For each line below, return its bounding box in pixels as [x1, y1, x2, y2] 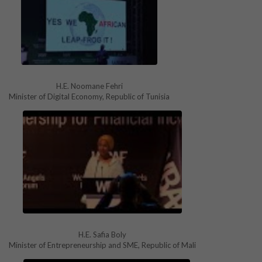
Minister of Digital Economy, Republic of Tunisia [9, 92, 170, 102]
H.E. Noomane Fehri [56, 81, 123, 91]
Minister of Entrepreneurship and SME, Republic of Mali [9, 240, 196, 250]
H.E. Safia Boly [78, 229, 126, 239]
